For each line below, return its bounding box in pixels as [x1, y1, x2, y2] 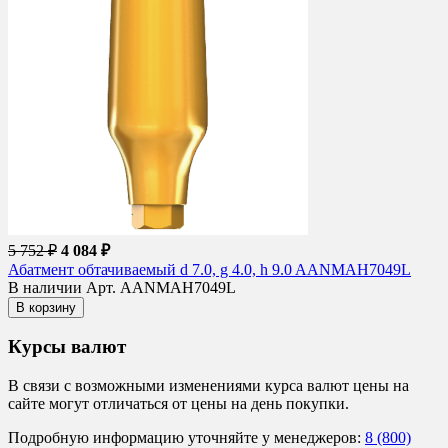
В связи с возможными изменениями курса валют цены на [8, 377, 409, 395]
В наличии [8, 278, 86, 296]
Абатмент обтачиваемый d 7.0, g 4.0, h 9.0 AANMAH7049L [8, 260, 411, 278]
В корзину [16, 299, 76, 315]
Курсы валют [8, 336, 126, 358]
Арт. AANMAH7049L [86, 278, 236, 296]
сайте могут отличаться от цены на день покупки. [8, 395, 349, 413]
